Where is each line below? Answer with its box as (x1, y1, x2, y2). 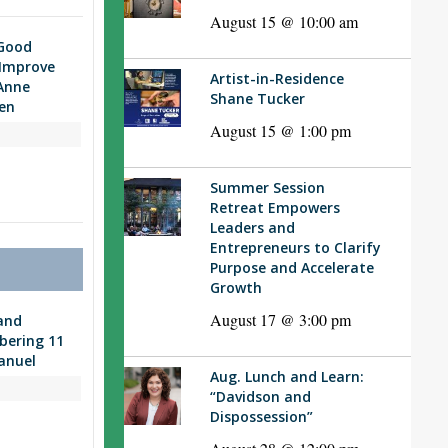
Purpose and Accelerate (209, 258, 374, 278)
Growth (209, 278, 262, 298)
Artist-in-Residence (209, 69, 344, 89)
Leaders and (209, 218, 295, 238)
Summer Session (209, 178, 325, 198)
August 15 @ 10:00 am (209, 11, 358, 33)
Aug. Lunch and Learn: (209, 367, 364, 387)
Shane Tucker (209, 89, 305, 109)
